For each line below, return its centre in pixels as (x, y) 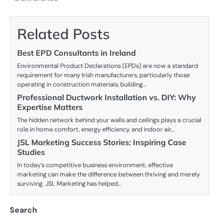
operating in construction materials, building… (82, 85)
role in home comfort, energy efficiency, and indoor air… (96, 130)
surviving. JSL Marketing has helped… (69, 184)
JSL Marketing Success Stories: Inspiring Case (102, 142)
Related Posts (64, 34)
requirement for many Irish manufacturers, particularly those (103, 75)
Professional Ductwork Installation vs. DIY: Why (107, 98)
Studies (31, 152)
